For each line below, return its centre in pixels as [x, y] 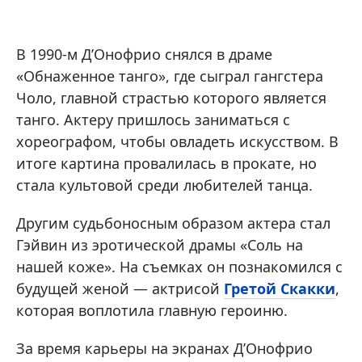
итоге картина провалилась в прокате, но [166, 163]
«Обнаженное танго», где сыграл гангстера [170, 76]
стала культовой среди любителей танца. [164, 185]
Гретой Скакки [280, 288]
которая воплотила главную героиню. [152, 310]
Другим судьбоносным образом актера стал [173, 223]
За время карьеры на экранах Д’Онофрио [164, 348]
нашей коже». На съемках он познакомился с [179, 267]
